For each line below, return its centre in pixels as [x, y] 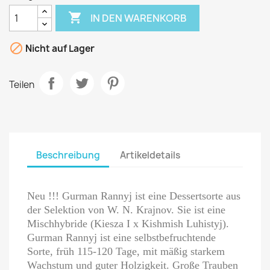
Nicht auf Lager [59, 49]
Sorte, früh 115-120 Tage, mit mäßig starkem [126, 251]
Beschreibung [68, 155]
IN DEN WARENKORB [139, 18]
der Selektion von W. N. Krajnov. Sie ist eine [126, 210]
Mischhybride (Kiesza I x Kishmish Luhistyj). [128, 224]
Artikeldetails [150, 155]
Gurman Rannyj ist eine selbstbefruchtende [121, 237]
